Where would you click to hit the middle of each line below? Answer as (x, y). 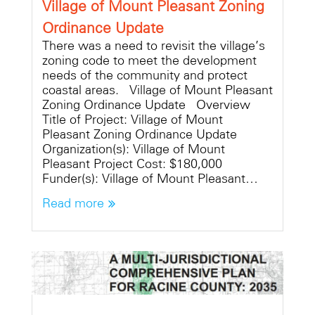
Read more (73, 203)
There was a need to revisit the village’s (154, 45)
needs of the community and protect (145, 75)
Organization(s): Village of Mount (134, 149)
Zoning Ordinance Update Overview (146, 104)
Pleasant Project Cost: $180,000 (132, 163)
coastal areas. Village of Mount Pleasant (157, 90)
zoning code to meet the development (149, 60)
